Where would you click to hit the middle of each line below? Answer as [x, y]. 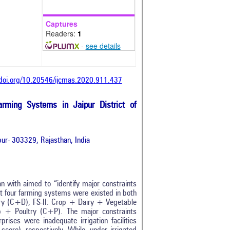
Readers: [62, 33]
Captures [62, 23]
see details [103, 45]
